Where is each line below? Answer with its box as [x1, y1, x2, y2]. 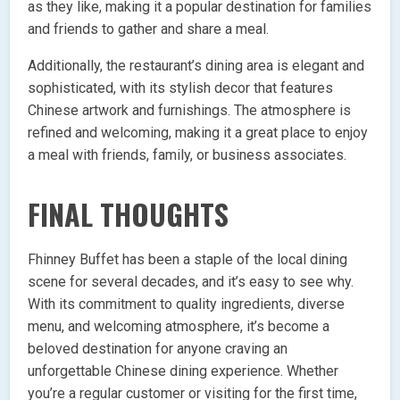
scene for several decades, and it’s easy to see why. [28, 272, 354, 290]
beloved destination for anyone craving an [28, 339, 288, 357]
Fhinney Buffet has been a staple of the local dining [28, 250, 348, 268]
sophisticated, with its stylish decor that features [28, 79, 334, 96]
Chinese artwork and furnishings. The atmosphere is [28, 101, 352, 119]
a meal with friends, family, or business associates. [28, 146, 347, 163]
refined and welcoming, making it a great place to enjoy [28, 123, 369, 141]
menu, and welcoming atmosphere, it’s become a [28, 317, 330, 335]
